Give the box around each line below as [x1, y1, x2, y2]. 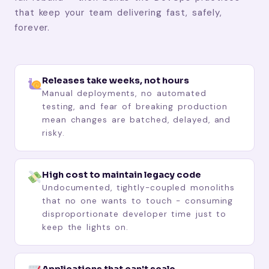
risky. [42, 127, 65, 138]
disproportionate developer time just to [42, 208, 227, 219]
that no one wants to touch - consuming [42, 195, 234, 206]
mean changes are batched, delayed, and [42, 114, 231, 125]
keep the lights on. [42, 222, 129, 232]
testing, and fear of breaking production [42, 101, 228, 112]
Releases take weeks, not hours [42, 74, 190, 86]
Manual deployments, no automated [42, 88, 207, 98]
